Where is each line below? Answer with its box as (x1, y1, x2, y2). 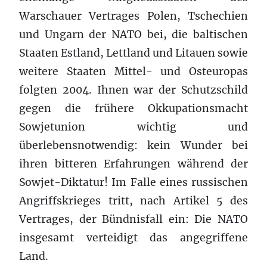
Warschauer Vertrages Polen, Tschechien (19, 9, 248, 23)
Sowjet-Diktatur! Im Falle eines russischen (19, 175, 248, 189)
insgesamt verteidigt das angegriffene (19, 231, 248, 244)
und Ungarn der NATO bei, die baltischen (19, 27, 248, 41)
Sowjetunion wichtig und (19, 120, 248, 133)
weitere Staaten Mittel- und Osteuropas (19, 64, 248, 78)
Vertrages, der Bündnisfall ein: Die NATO (19, 212, 248, 226)
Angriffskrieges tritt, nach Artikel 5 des (19, 194, 248, 207)
